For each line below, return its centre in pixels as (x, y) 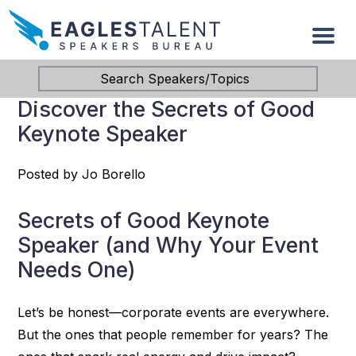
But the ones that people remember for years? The (173, 335)
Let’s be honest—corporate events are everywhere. (174, 313)
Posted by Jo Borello (82, 174)
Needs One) (77, 270)
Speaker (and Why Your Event (168, 246)
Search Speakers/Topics (175, 78)
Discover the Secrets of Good (166, 110)
